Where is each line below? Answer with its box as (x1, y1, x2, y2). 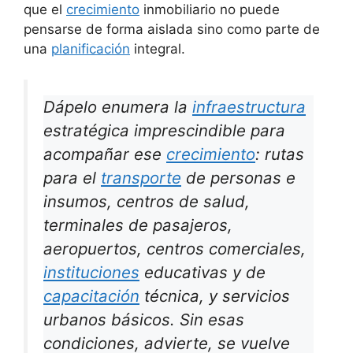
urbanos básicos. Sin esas (43, 309, 244, 329)
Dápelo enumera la (43, 96, 192, 117)
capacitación (43, 285, 139, 306)
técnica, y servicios (139, 285, 290, 306)
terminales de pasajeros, (43, 214, 232, 235)
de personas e (181, 167, 295, 188)
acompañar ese (43, 143, 166, 164)
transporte (101, 167, 181, 188)
